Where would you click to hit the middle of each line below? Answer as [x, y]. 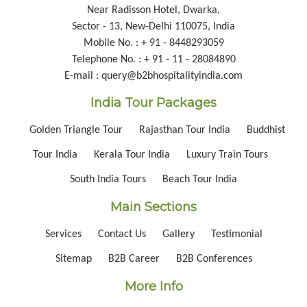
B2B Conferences [214, 259]
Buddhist [266, 130]
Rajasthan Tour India [184, 130]
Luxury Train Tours [227, 155]
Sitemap [73, 259]
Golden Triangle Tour [77, 130]
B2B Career [134, 259]
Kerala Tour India [132, 155]
